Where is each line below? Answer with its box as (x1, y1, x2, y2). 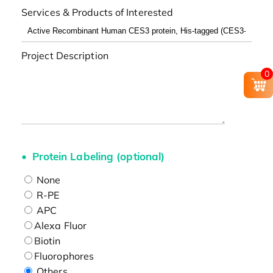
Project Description (21, 49, 108, 62)
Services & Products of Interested (21, 6, 174, 19)
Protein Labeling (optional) (32, 149, 165, 163)
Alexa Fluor (34, 219, 87, 232)
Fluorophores (34, 249, 94, 262)
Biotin (34, 234, 61, 247)
